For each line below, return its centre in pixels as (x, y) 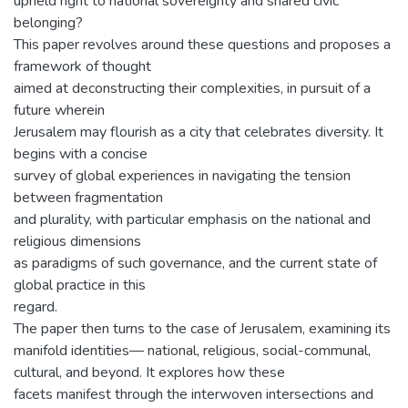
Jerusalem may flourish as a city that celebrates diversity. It (199, 132)
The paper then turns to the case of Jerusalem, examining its (202, 329)
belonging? (48, 23)
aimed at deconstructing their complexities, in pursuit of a (192, 88)
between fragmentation (88, 198)
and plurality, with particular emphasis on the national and (192, 219)
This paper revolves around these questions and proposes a (202, 45)
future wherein (59, 110)
